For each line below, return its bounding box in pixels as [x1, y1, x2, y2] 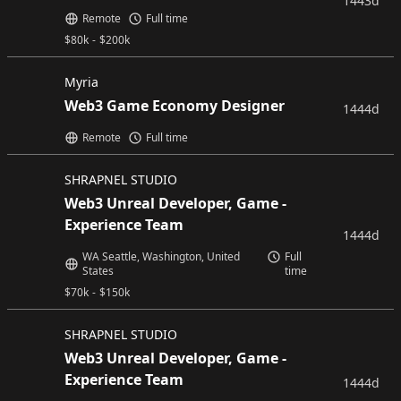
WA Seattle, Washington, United [82, 249, 240, 264]
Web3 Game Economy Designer [64, 96, 285, 115]
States [82, 263, 114, 278]
